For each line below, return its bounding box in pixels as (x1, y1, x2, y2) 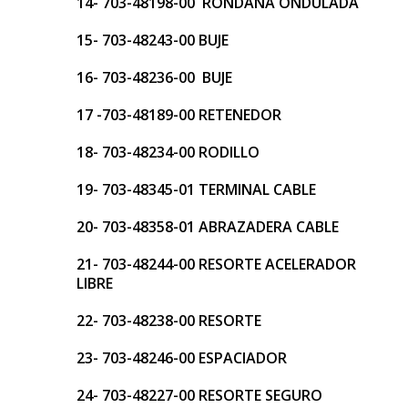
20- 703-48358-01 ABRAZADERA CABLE (76, 217, 339, 238)
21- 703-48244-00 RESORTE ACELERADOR (76, 254, 356, 275)
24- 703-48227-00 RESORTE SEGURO (76, 385, 322, 406)
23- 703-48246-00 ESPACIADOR (76, 348, 287, 369)
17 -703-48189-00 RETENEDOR (76, 105, 281, 126)
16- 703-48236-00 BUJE (76, 67, 232, 88)
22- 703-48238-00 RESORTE (76, 311, 261, 331)
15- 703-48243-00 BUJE (76, 30, 229, 51)
